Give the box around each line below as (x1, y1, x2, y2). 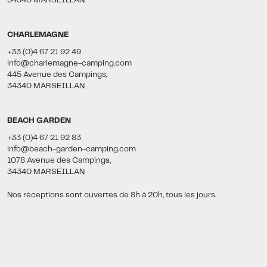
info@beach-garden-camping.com (7, 145, 136, 153)
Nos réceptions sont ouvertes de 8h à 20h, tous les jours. (7, 191, 218, 199)
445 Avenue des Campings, (7, 71, 107, 79)
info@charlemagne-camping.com (7, 60, 132, 67)
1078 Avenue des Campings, (7, 157, 111, 164)
